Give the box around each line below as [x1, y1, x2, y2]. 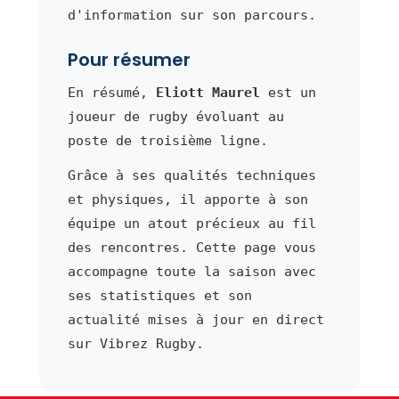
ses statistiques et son [67, 287, 252, 304]
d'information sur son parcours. [67, 6, 316, 23]
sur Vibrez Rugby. [67, 335, 204, 352]
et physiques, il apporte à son [67, 191, 308, 208]
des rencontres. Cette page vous [67, 239, 316, 256]
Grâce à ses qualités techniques [67, 167, 316, 183]
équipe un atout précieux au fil [67, 215, 316, 232]
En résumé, [67, 84, 156, 101]
